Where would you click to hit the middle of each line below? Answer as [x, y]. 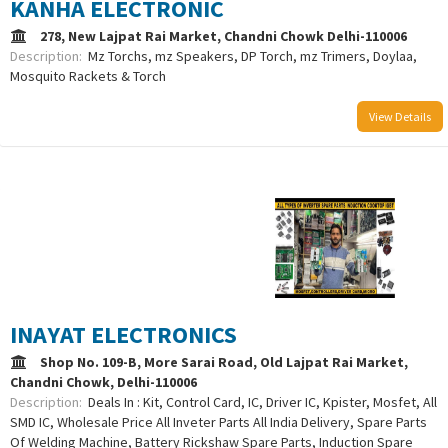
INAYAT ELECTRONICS [123, 335]
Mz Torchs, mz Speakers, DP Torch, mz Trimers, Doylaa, [252, 56]
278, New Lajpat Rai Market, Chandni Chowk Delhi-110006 [226, 36]
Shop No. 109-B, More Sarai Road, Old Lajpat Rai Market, [224, 362]
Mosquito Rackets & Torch [88, 76]
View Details [400, 117]
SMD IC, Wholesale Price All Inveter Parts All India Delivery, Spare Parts [218, 422]
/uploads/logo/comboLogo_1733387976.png [142, 246]
